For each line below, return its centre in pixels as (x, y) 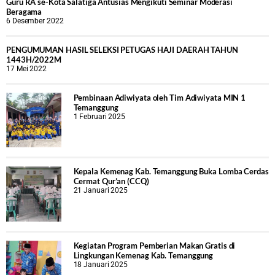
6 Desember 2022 (35, 21)
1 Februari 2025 (99, 116)
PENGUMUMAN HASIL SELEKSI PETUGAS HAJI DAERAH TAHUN (122, 49)
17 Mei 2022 (26, 68)
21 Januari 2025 (101, 191)
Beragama (24, 11)
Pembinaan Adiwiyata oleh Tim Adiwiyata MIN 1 (160, 97)
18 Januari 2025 (101, 264)
